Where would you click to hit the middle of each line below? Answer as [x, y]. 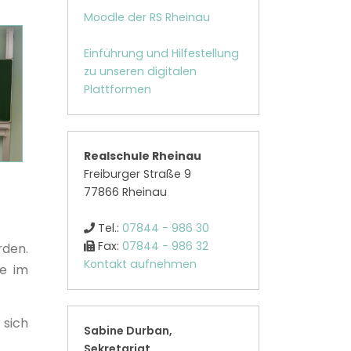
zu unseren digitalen [140, 72]
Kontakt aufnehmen [140, 264]
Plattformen [118, 90]
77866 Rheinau [125, 192]
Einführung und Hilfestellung [161, 54]
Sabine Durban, [128, 331]
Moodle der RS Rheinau [147, 18]
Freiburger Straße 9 [138, 174]
